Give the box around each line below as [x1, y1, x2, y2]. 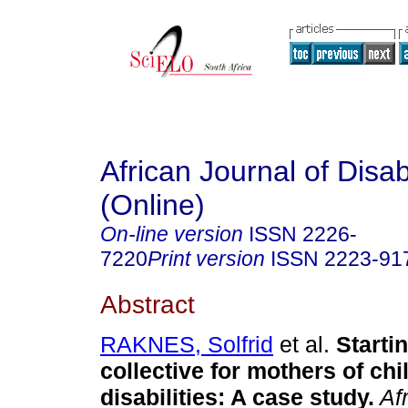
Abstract [100, 289, 195, 319]
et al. [273, 331, 330, 358]
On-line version [100, 222, 243, 246]
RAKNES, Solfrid [100, 331, 273, 358]
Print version [148, 247, 265, 270]
